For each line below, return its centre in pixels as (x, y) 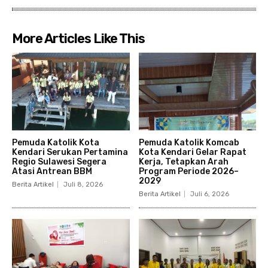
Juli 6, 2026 (209, 194)
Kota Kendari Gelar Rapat (192, 152)
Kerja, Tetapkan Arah (183, 162)
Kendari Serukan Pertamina (70, 152)
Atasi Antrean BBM (52, 171)
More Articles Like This (78, 39)
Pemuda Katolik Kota (56, 142)
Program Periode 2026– (188, 171)
